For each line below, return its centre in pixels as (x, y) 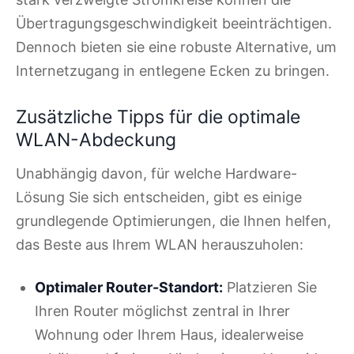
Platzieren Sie (270, 287)
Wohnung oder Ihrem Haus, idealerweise (169, 334)
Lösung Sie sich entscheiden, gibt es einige (159, 197)
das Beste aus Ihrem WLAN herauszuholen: (160, 244)
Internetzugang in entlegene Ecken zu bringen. (173, 71)
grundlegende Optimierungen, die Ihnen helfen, (173, 220)
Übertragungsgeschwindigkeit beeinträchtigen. (174, 24)
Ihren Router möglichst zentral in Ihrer (162, 311)
